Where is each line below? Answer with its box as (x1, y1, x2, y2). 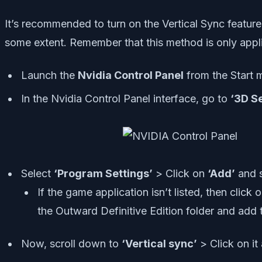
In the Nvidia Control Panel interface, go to (21, 92, 230, 105)
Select (21, 167, 54, 180)
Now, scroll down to (21, 237, 122, 250)
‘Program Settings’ (54, 167, 153, 180)
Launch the (21, 68, 78, 81)
